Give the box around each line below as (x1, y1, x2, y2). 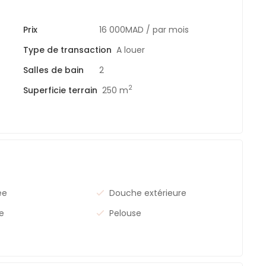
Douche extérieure (109, 186, 186, 199)
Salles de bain (23, 64, 84, 76)
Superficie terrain (23, 84, 97, 96)
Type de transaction (23, 43, 112, 56)
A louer (116, 43, 145, 56)
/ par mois (146, 23, 189, 36)
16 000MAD (99, 23, 144, 36)
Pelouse (109, 207, 141, 219)
